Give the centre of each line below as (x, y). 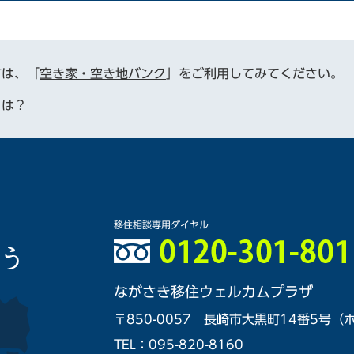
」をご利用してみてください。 (254, 73)
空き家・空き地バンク (103, 73)
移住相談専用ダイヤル (161, 224)
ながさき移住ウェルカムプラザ (213, 292)
